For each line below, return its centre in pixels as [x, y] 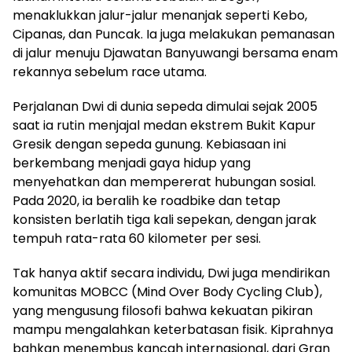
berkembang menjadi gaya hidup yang [132, 163]
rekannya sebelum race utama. [110, 72]
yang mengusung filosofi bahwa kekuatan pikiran [163, 311]
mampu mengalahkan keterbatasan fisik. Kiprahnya [173, 330]
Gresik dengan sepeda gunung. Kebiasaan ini [149, 145]
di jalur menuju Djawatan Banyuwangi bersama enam [175, 53]
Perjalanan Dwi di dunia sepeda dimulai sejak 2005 [165, 107]
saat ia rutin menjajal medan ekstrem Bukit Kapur [164, 126]
